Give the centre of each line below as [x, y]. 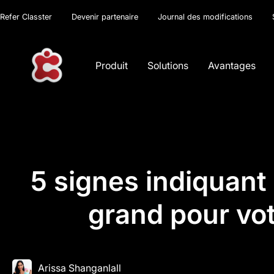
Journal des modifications [205, 17]
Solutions [168, 65]
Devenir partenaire [105, 17]
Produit [112, 65]
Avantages [232, 65]
